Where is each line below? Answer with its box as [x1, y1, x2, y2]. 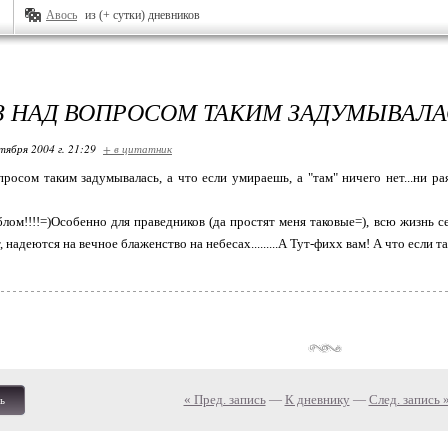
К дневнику [284, 392, 350, 407]
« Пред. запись [183, 392, 266, 407]
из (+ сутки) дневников [85, 8, 200, 22]
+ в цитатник [103, 141, 172, 156]
